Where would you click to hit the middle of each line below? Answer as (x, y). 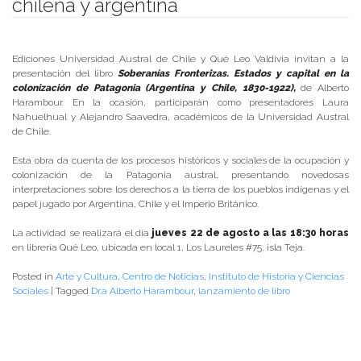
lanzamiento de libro (244, 290)
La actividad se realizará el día (82, 232)
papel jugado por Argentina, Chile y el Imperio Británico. (135, 203)
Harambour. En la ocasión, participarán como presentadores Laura (180, 102)
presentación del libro (65, 73)
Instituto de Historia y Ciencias (276, 276)
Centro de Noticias (163, 276)
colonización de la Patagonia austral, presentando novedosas (180, 174)
